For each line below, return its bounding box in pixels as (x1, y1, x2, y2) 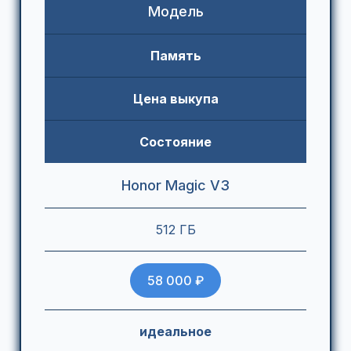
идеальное (139, 324, 212, 340)
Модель (147, 3, 204, 20)
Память (150, 48, 201, 64)
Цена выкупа (132, 91, 219, 107)
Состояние (139, 134, 212, 150)
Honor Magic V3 (121, 177, 230, 194)
